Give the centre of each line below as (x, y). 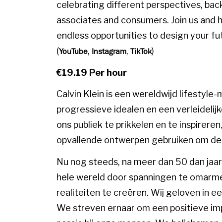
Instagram (109, 51)
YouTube (73, 51)
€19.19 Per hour (92, 72)
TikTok (141, 51)
